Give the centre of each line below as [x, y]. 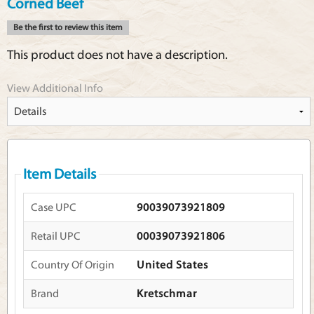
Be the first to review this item [68, 28]
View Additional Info [55, 89]
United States [173, 265]
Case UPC [54, 208]
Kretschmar [167, 294]
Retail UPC [56, 237]
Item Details [60, 174]
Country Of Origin [73, 265]
